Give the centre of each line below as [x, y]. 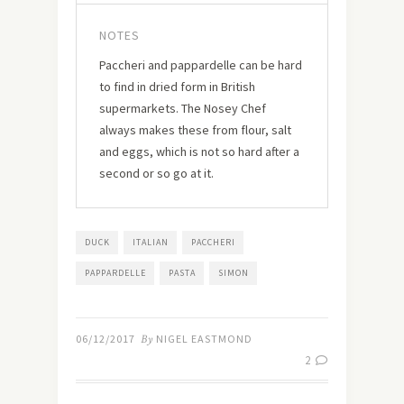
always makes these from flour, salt [195, 129]
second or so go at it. [156, 173]
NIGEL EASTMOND [204, 338]
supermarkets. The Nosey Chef [183, 108]
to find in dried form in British [177, 86]
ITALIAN [151, 242]
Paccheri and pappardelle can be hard [201, 64]
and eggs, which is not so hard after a [199, 151]
